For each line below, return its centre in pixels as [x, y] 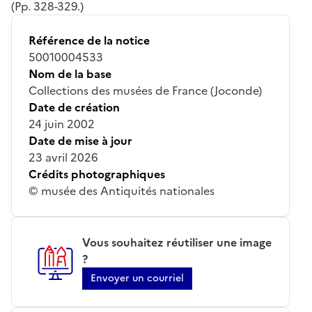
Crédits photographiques [97, 174]
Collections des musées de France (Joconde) [145, 90]
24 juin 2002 [62, 124]
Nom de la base [70, 73]
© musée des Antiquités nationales [122, 190]
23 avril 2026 [63, 157]
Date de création [74, 107]
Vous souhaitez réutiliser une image [177, 242]
